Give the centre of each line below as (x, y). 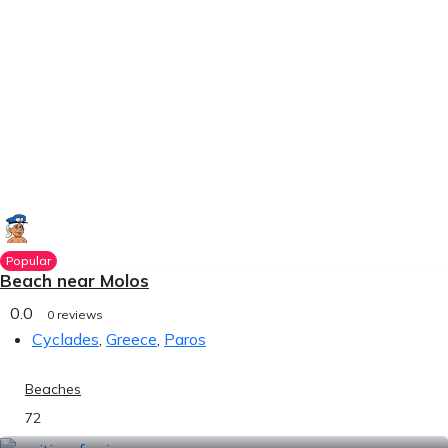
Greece (131, 339)
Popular (28, 260)
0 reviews (75, 314)
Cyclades (65, 339)
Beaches (53, 389)
